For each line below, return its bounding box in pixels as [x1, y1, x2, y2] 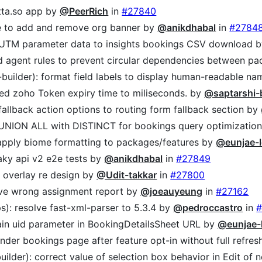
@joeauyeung [140, 185, 203, 198]
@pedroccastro [173, 202, 243, 214]
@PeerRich [60, 5, 109, 18]
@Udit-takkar [96, 169, 157, 181]
